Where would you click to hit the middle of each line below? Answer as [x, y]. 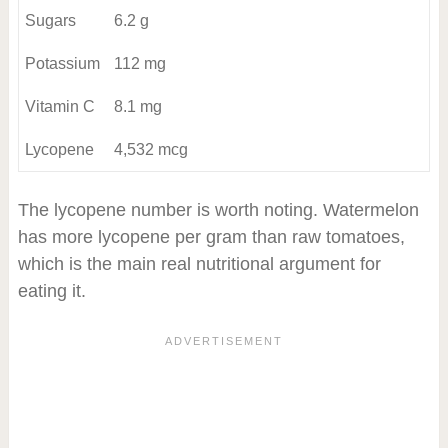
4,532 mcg [150, 150]
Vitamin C [59, 107]
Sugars [50, 21]
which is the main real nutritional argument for [199, 264]
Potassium [62, 64]
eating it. [51, 291]
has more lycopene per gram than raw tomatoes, [211, 237]
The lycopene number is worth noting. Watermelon [218, 210]
